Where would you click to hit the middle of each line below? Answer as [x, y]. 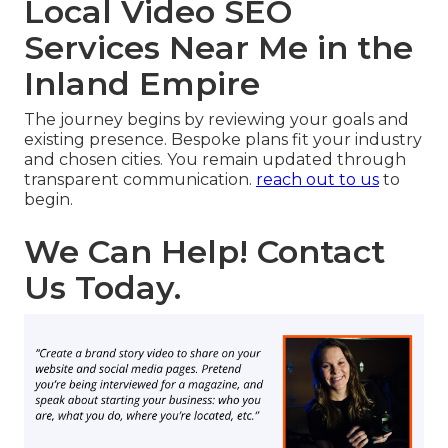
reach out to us [317, 180]
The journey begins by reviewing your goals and [216, 120]
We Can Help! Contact [204, 252]
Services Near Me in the [218, 48]
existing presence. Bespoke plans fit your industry [223, 140]
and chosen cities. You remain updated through [215, 160]
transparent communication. [140, 180]
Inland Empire [142, 84]
